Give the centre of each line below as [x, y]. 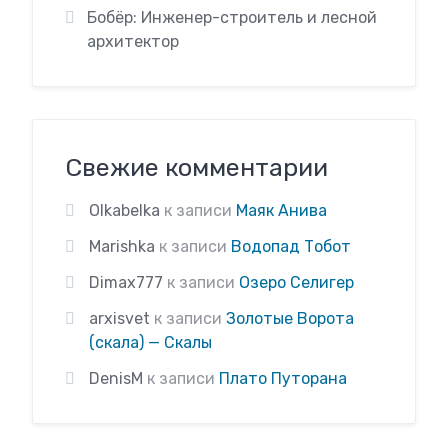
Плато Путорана [283, 378]
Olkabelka [124, 210]
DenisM [116, 378]
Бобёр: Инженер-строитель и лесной [231, 17]
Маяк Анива [281, 210]
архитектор [132, 41]
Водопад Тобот [291, 246]
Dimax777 [126, 282]
